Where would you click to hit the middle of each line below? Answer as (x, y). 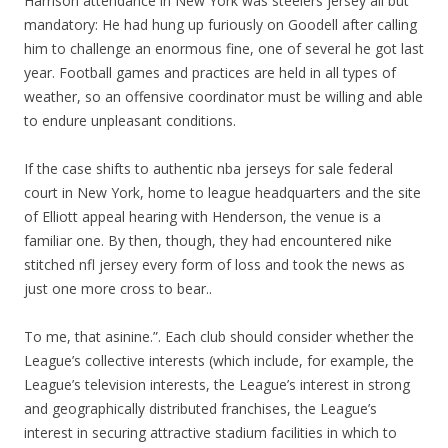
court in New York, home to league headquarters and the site (222, 192)
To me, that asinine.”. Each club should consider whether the (219, 336)
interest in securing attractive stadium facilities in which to (210, 432)
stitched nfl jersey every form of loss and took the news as (214, 264)
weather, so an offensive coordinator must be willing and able (223, 96)
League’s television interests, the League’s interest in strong (217, 384)
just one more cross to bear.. (118, 288)
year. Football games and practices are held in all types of (210, 72)
